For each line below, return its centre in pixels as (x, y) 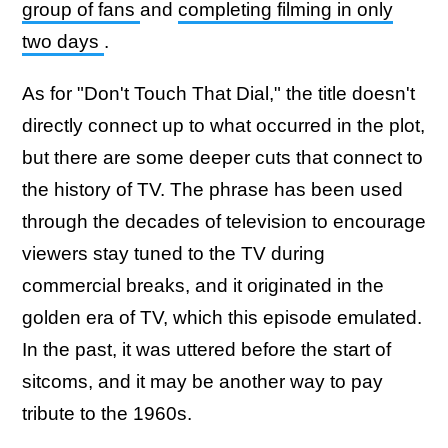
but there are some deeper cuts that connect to (222, 157)
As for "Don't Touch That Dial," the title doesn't (218, 93)
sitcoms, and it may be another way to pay (202, 381)
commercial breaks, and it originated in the (203, 285)
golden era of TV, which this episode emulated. (222, 317)
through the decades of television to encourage (224, 221)
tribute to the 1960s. (107, 413)
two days (63, 41)
